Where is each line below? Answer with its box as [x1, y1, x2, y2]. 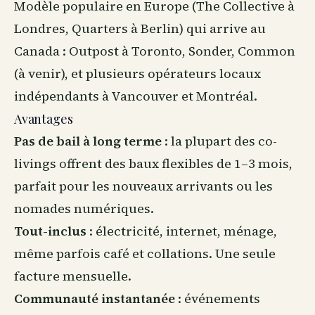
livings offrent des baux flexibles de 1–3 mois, [14, 155, 292, 172]
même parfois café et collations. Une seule [14, 245, 276, 262]
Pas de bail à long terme [14, 132, 162, 150]
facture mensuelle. [14, 267, 131, 285]
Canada [14, 42, 60, 60]
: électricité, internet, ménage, [86, 222, 277, 240]
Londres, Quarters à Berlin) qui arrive [14, 20, 250, 37]
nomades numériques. [14, 200, 154, 217]
